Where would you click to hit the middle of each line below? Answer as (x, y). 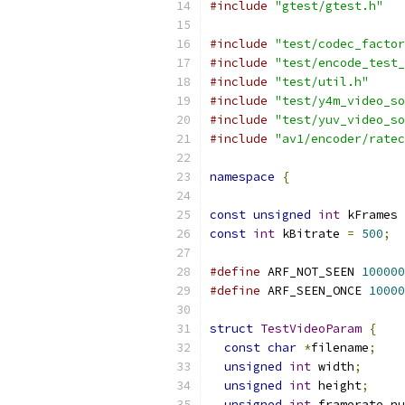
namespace (242, 177)
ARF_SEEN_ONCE (315, 291)
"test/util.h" (322, 82)
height (336, 386)
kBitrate (311, 234)
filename (340, 348)
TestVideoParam (311, 329)
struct (231, 329)
